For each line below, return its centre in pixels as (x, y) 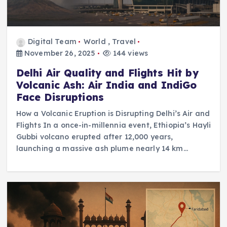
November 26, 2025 (59, 53)
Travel (124, 42)
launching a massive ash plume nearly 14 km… (102, 148)
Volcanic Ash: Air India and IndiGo (106, 85)
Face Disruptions (60, 97)
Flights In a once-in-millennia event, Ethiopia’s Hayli (113, 125)
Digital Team (52, 42)
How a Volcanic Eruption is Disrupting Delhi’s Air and (113, 113)
